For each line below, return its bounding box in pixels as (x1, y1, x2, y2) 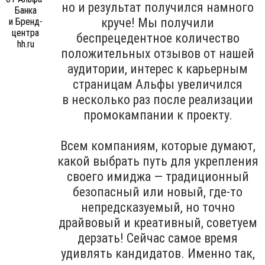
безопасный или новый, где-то (73, 184, 243, 199)
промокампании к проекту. (83, 107, 232, 122)
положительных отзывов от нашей (61, 46, 254, 61)
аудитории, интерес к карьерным (67, 61, 248, 76)
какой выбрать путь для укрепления (57, 153, 258, 169)
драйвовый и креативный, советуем (58, 215, 257, 230)
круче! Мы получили (101, 15, 214, 30)
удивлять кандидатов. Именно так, (60, 245, 255, 261)
